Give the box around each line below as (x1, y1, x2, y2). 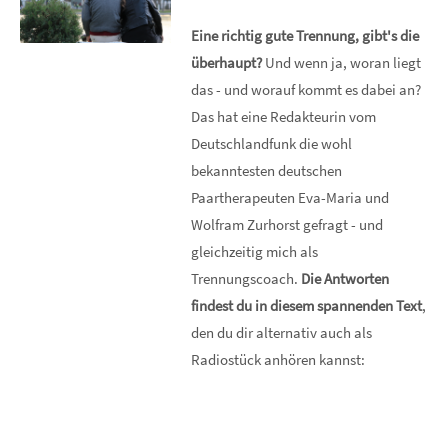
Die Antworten (301, 269, 390, 288)
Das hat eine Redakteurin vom (191, 107, 377, 126)
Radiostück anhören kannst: (191, 350, 366, 369)
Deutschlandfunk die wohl (191, 134, 353, 153)
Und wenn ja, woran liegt (262, 53, 422, 72)
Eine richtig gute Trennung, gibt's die (191, 26, 420, 45)
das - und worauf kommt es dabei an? (191, 80, 422, 99)
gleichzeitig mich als (191, 242, 319, 261)
